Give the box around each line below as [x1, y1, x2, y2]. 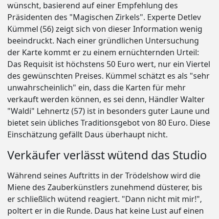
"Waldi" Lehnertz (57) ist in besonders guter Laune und [7, 106, 210, 117]
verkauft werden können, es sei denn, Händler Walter [7, 94, 205, 105]
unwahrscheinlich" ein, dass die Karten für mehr [7, 82, 186, 93]
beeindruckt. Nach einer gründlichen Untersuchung [7, 35, 199, 46]
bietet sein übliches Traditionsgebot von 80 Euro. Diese [7, 117, 210, 129]
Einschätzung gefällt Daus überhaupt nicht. [7, 129, 168, 140]
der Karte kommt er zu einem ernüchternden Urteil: [7, 47, 199, 58]
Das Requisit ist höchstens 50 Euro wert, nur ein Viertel [7, 59, 210, 70]
